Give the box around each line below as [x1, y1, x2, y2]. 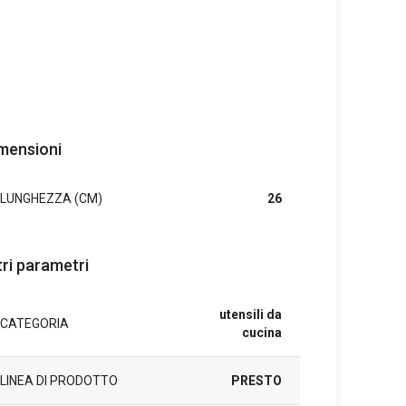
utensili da [218, 307, 282, 322]
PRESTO [230, 373, 282, 388]
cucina [241, 325, 282, 340]
